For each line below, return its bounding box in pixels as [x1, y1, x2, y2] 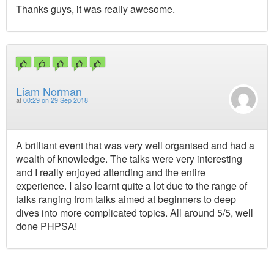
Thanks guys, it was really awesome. [16, 2, 175, 17]
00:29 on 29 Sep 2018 [23, 95, 88, 105]
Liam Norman [16, 83, 82, 99]
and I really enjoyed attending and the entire [16, 165, 206, 179]
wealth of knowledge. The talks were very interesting [16, 151, 242, 166]
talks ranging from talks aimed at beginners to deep [16, 191, 236, 206]
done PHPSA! [16, 218, 77, 233]
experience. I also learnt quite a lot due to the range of [16, 178, 247, 193]
